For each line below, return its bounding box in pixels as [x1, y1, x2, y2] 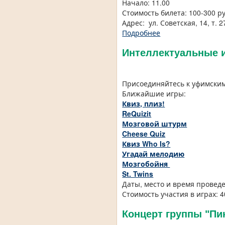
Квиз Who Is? [122, 139, 171, 149]
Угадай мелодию [122, 149, 185, 159]
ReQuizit [122, 108, 152, 119]
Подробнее [122, 28, 161, 38]
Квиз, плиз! [122, 98, 165, 109]
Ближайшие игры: [122, 88, 186, 99]
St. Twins [122, 169, 154, 179]
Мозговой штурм [122, 119, 187, 129]
